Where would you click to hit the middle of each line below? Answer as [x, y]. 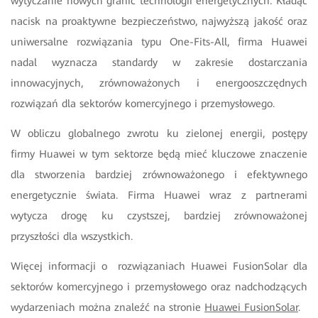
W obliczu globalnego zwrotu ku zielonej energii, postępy [159, 133]
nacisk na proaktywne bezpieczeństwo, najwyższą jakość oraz [159, 21]
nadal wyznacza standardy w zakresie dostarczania [159, 62]
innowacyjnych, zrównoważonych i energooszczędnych [159, 83]
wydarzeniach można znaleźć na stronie [108, 307]
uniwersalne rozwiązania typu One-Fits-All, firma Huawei [159, 42]
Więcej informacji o [62, 266]
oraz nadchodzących [259, 286]
